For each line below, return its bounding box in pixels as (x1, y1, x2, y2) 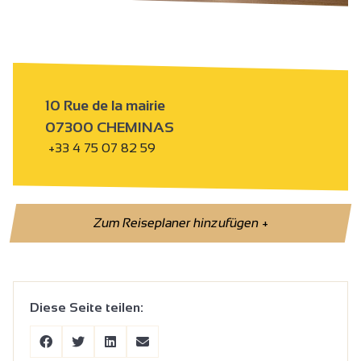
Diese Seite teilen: (30, 300, 143, 314)
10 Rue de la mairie (45, 97, 165, 114)
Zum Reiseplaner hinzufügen (92, 215, 263, 230)
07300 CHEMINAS (45, 118, 174, 135)
